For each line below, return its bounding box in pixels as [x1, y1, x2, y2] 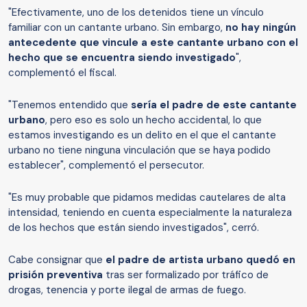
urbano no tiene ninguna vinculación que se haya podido [8, 143, 271, 158]
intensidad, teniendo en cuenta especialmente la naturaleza [8, 206, 292, 220]
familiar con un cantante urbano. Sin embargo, [8, 21, 225, 35]
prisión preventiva [8, 268, 106, 282]
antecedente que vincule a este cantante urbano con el [8, 36, 298, 50]
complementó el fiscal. [8, 66, 119, 80]
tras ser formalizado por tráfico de [106, 268, 269, 282]
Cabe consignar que [8, 253, 106, 267]
